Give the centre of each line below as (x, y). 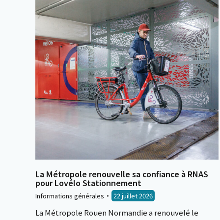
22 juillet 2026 (133, 196)
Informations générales (70, 196)
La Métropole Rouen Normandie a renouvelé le (117, 212)
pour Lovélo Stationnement (88, 183)
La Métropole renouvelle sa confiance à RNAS (122, 174)
